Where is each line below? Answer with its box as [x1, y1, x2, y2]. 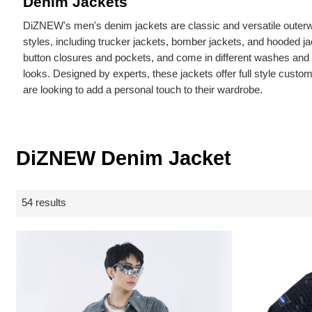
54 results [22, 197, 67, 209]
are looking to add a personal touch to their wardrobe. [23, 84, 263, 96]
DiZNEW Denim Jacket [16, 146, 232, 169]
